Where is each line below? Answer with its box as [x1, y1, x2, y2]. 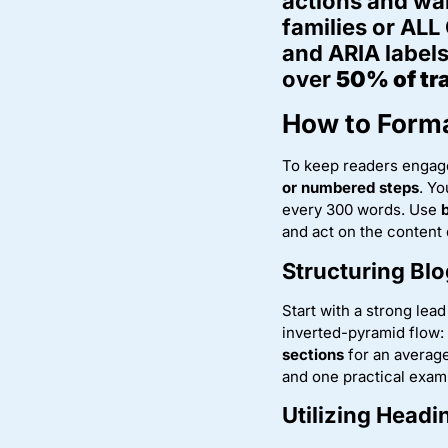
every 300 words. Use [282, 200, 441, 220]
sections [282, 344, 344, 364]
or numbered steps [282, 178, 419, 198]
